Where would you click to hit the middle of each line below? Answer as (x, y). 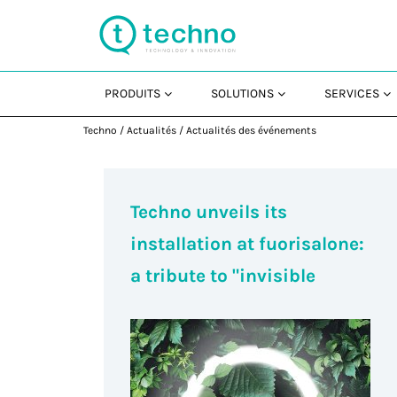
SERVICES (352, 93)
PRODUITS (133, 93)
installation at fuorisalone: (248, 244)
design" (164, 308)
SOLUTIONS (243, 93)
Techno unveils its (209, 212)
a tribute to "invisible (223, 276)
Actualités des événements (252, 130)
